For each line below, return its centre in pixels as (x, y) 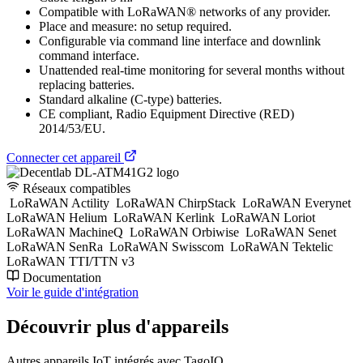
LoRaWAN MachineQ (66, 232)
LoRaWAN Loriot (268, 217)
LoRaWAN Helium (58, 217)
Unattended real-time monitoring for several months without (192, 70)
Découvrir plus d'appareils (117, 326)
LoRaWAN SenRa (56, 246)
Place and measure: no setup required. (135, 26)
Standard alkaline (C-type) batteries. (130, 99)
